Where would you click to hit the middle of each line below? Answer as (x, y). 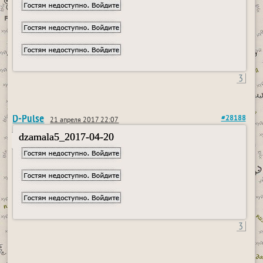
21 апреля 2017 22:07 (85, 121)
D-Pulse (28, 118)
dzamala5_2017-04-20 (67, 137)
